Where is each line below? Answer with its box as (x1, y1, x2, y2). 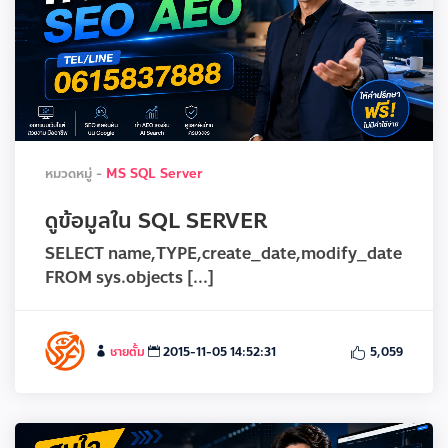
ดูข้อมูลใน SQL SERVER (45, 205, 267, 237)
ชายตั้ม (110, 343, 145, 361)
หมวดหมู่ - (45, 164, 106, 184)
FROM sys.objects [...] (45, 265, 214, 290)
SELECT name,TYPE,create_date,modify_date (45, 241, 402, 266)
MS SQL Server (106, 164, 203, 184)
